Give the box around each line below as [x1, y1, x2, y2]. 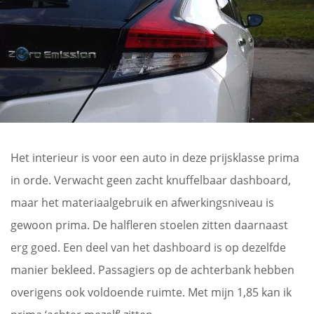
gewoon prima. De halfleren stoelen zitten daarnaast [11, 217, 288, 233]
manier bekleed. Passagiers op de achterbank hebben [11, 261, 294, 278]
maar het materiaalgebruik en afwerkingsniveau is [11, 194, 274, 210]
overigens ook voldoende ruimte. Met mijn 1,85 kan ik [11, 284, 292, 300]
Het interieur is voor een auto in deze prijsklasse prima [11, 149, 299, 165]
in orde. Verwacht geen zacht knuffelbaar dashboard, [11, 172, 291, 188]
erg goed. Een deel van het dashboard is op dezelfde [11, 239, 286, 255]
